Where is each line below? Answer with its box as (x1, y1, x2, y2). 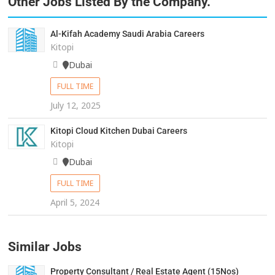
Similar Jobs (8, 239, 82, 255)
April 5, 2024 (50, 196, 99, 209)
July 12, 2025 (50, 99, 101, 112)
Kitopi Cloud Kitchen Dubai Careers (50, 126, 187, 136)
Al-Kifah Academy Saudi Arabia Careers (50, 29, 204, 39)
